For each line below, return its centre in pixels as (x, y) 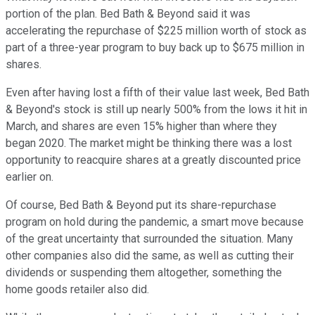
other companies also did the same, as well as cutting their (150, 255)
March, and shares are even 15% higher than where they (141, 126)
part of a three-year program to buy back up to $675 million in (155, 47)
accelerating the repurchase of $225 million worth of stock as (156, 30)
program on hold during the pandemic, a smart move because (155, 221)
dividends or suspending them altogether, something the (144, 272)
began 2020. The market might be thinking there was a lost (149, 143)
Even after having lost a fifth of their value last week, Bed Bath (157, 92)
